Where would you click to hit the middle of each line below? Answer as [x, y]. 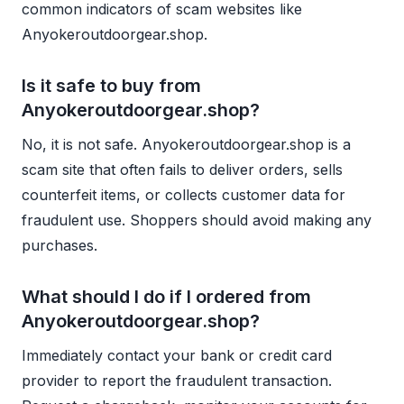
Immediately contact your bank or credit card [177, 355]
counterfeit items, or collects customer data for [184, 194]
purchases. [60, 245]
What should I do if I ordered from [166, 296]
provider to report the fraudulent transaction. [177, 380]
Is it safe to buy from [111, 85]
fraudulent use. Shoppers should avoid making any [197, 220]
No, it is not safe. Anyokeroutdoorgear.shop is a [186, 144]
